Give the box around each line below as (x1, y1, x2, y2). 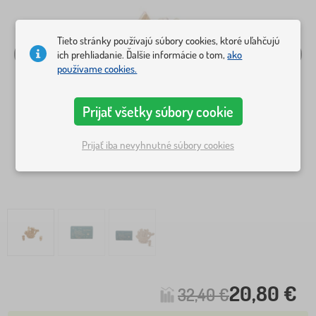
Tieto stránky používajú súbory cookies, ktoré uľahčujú (57, 34, 281, 48)
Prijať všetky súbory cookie (83, 102, 233, 121)
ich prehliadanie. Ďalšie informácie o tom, (57, 48, 228, 62)
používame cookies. (57, 62, 138, 76)
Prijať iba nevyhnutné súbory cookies (82, 138, 234, 152)
